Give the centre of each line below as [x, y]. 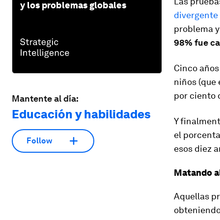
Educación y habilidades [81, 114]
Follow [39, 141]
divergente [196, 15]
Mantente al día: [45, 98]
